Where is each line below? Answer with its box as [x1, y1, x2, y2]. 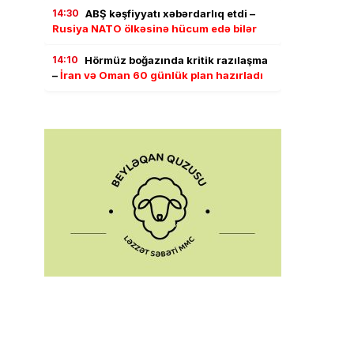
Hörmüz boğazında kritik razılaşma [85, 53, 268, 66]
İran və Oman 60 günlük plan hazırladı [60, 68, 263, 81]
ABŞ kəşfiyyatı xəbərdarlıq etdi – [85, 6, 255, 20]
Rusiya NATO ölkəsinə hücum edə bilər [52, 21, 257, 35]
